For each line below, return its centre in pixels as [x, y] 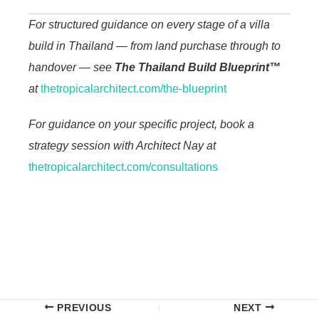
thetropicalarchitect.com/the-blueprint [134, 88]
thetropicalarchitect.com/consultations [123, 167]
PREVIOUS [83, 308]
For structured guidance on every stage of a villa [149, 24]
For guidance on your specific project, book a [141, 124]
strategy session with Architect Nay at [122, 145]
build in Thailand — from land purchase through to [155, 46]
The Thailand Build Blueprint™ [198, 67]
